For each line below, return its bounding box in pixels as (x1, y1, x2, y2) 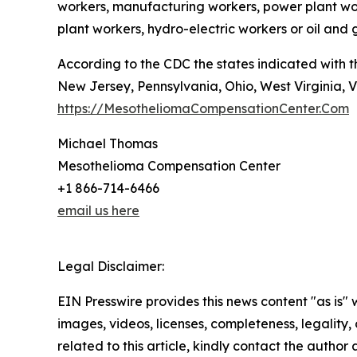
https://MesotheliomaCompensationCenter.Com (57, 100, 349, 117)
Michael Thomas (57, 135, 158, 152)
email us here (57, 202, 139, 219)
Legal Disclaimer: (57, 258, 164, 275)
